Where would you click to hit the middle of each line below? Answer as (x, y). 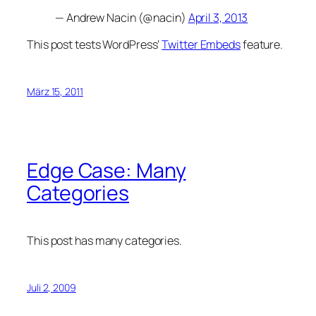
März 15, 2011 (55, 92)
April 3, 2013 (218, 17)
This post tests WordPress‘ (95, 44)
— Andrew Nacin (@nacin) (122, 17)
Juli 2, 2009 (51, 287)
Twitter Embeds (201, 44)
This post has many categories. (104, 240)
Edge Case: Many (107, 170)
